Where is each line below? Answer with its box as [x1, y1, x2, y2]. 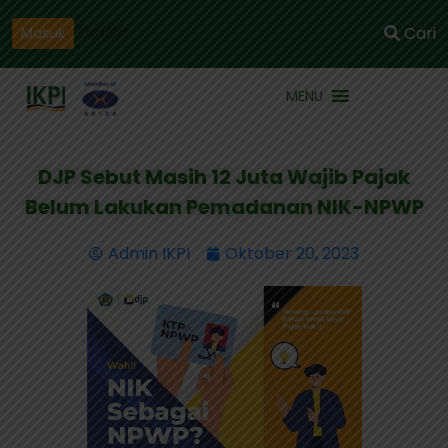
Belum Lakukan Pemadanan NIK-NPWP [24, 193, 424, 221]
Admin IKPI [108, 242, 190, 265]
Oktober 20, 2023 [225, 242, 359, 265]
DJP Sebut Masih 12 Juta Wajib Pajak [38, 163, 410, 191]
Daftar [78, 20, 130, 44]
